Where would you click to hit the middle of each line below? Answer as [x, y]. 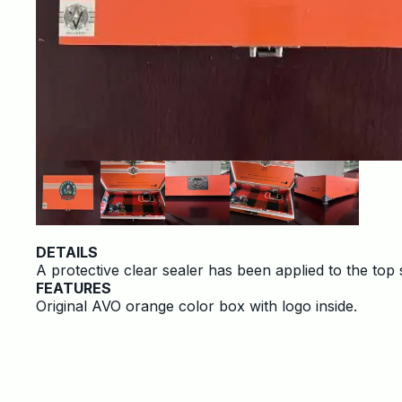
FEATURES [74, 288]
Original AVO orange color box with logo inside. [197, 306]
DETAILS [67, 252]
